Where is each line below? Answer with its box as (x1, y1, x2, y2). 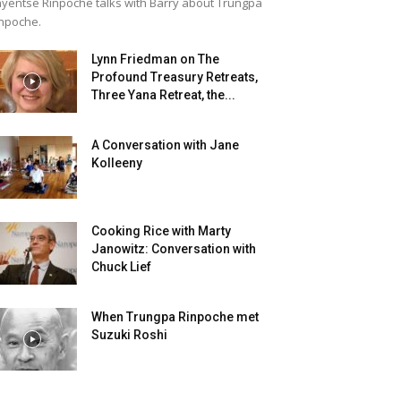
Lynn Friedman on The (91, 52, 219, 66)
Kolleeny (91, 156, 142, 170)
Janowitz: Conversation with (91, 242, 256, 256)
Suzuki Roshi (91, 328, 167, 342)
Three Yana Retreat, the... (91, 88, 235, 102)
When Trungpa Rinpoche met (91, 310, 259, 324)
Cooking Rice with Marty (91, 224, 231, 238)
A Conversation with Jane (91, 138, 239, 152)
